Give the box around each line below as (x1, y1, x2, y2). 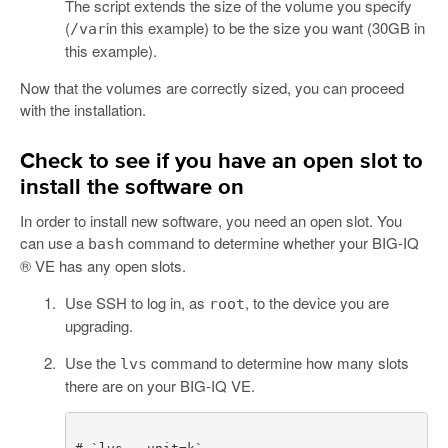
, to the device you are (244, 291, 389, 313)
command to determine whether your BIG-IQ (124, 231, 419, 253)
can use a (20, 231, 88, 253)
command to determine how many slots (146, 351, 409, 373)
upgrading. (64, 314, 133, 336)
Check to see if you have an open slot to (20, 150, 423, 173)
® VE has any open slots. (20, 254, 186, 276)
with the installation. (20, 98, 146, 120)
